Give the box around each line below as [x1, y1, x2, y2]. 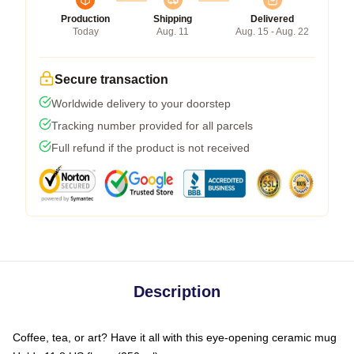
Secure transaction [55, 73, 168, 86]
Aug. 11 [156, 26, 189, 37]
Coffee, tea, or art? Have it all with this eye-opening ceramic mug [13, 331, 337, 344]
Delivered [250, 13, 294, 24]
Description [134, 283, 220, 300]
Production [61, 13, 110, 24]
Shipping [153, 13, 192, 24]
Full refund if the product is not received [51, 141, 250, 154]
